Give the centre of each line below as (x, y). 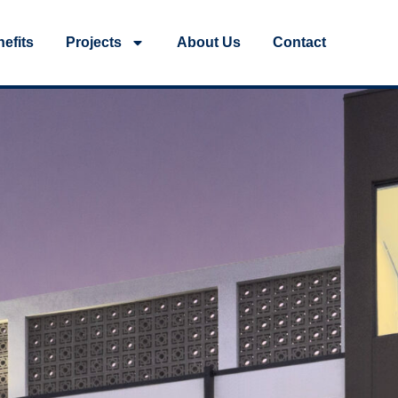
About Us (209, 42)
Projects (94, 42)
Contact (299, 42)
